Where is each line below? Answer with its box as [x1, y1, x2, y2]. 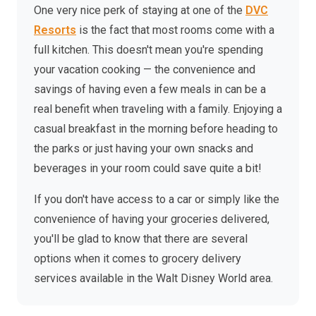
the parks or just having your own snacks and [34, 142, 253, 156]
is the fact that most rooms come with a [76, 23, 274, 37]
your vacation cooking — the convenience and [34, 63, 255, 77]
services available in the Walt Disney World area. [34, 272, 273, 286]
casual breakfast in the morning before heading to [34, 122, 278, 136]
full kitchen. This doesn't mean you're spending [34, 43, 263, 57]
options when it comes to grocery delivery [34, 252, 241, 266]
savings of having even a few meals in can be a [34, 83, 266, 97]
